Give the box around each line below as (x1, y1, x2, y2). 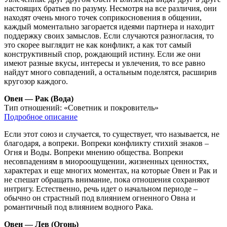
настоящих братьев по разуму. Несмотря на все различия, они (4, 4, 217, 13)
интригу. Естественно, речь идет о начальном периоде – (4, 184, 198, 193)
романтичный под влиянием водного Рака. (4, 202, 153, 211)
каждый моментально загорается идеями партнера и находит (4, 22, 214, 31)
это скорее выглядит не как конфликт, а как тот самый (4, 40, 192, 49)
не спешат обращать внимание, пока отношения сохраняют (4, 175, 210, 184)
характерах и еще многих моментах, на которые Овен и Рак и (4, 166, 217, 175)
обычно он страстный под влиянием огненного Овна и (4, 193, 196, 202)
